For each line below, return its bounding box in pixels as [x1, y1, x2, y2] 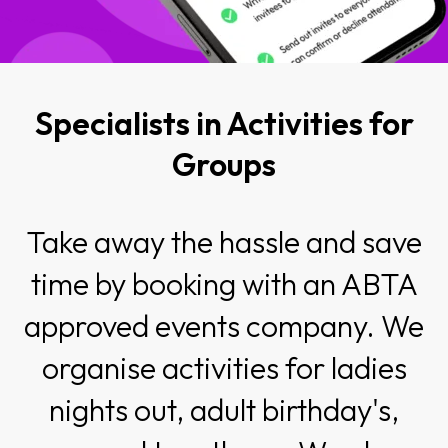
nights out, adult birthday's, [49, 391, 399, 430]
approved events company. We [24, 307, 424, 346]
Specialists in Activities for [34, 103, 414, 144]
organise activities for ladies [41, 349, 407, 388]
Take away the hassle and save [26, 223, 422, 262]
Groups [172, 144, 276, 185]
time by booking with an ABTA [30, 265, 418, 304]
